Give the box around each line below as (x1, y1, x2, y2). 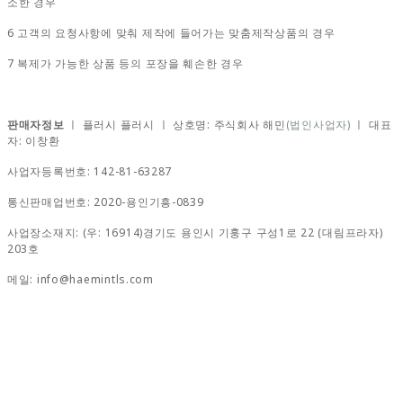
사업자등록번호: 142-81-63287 (7, 163, 173, 179)
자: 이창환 (7, 132, 60, 148)
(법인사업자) (285, 116, 351, 132)
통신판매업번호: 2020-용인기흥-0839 (7, 193, 204, 210)
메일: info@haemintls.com (7, 271, 154, 287)
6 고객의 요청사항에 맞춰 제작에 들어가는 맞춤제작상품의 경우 (7, 24, 336, 40)
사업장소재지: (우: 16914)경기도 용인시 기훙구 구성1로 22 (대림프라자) (7, 224, 383, 240)
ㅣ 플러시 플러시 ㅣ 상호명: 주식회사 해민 (64, 116, 286, 132)
